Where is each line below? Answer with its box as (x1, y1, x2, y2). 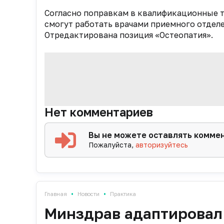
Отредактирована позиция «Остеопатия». (44, 29, 213, 40)
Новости (77, 190, 99, 197)
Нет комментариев (44, 104, 153, 119)
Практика (110, 190, 136, 197)
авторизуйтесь (135, 140, 188, 149)
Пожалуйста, (88, 140, 136, 149)
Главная (44, 190, 67, 197)
